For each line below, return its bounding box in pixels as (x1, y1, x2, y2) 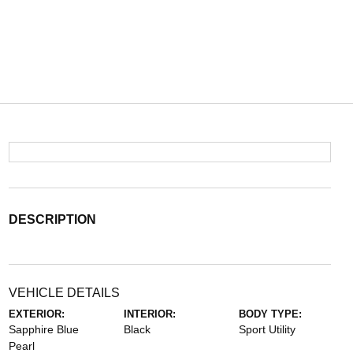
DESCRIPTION (8, 213, 96, 226)
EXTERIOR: (8, 308, 65, 320)
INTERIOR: (123, 308, 176, 320)
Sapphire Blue (8, 323, 79, 336)
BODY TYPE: (239, 308, 303, 320)
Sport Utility (239, 323, 296, 336)
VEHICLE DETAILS (8, 286, 120, 299)
